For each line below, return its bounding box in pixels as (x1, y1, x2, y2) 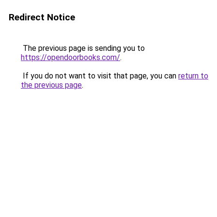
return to (178, 71, 208, 80)
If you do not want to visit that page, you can (21, 71, 178, 80)
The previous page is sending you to (21, 44, 145, 53)
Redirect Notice (9, 12, 75, 23)
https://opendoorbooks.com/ (21, 53, 120, 62)
